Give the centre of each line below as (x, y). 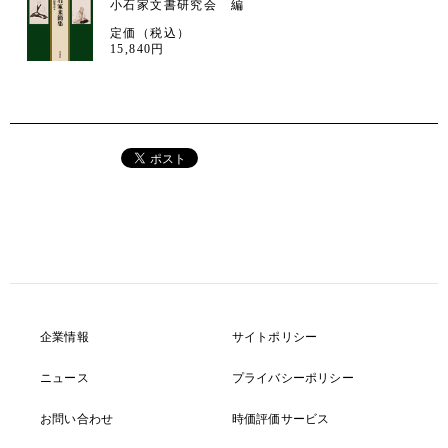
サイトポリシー (274, 337)
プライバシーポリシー (292, 378)
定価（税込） (150, 32)
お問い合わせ (77, 419)
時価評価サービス (280, 419)
